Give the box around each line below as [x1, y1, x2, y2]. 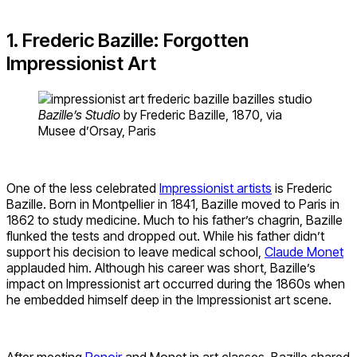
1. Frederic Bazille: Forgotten [6, 29, 249, 53]
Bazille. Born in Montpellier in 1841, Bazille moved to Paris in [6, 195, 339, 212]
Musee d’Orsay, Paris [38, 122, 156, 139]
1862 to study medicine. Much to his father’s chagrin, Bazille [6, 211, 343, 228]
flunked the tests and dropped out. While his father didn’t [6, 227, 324, 244]
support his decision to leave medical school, [6, 243, 265, 260]
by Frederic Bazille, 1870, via [124, 106, 282, 123]
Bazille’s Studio [38, 106, 124, 123]
